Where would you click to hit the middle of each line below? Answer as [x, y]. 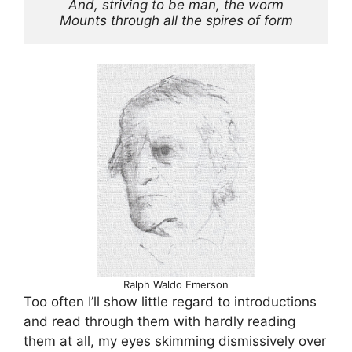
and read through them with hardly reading [159, 321]
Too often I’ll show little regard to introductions [170, 301]
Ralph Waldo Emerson [176, 284]
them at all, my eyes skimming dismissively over [175, 341]
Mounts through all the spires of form [176, 21]
